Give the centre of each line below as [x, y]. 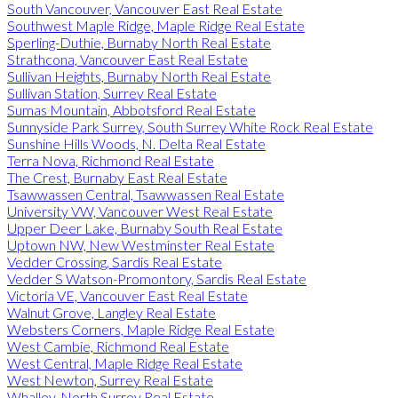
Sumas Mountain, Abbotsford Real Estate [131, 109]
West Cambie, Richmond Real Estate [118, 346]
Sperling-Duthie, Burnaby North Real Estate [139, 42]
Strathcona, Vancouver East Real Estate [127, 59]
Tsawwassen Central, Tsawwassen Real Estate [146, 194]
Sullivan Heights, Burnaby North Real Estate [139, 76]
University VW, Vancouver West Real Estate [140, 211]
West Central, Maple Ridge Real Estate [125, 362]
